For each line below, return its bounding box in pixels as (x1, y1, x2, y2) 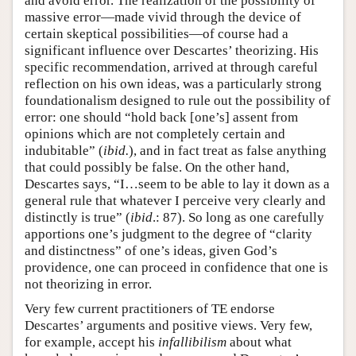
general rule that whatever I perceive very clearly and (25, 192, 326, 208)
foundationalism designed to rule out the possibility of (25, 92, 331, 108)
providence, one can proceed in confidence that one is (25, 259, 328, 275)
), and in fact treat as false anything (129, 142, 327, 158)
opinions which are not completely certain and (25, 126, 285, 141)
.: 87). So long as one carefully (153, 209, 324, 225)
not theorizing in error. (25, 276, 152, 292)
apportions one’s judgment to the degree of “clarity (25, 226, 312, 242)
